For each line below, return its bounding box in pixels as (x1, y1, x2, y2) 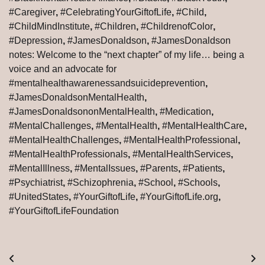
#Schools (178, 177, 218, 188)
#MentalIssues (75, 163, 135, 174)
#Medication (160, 106, 211, 117)
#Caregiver (9, 7, 56, 18)
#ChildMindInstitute (9, 21, 90, 32)
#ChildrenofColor (141, 21, 213, 32)
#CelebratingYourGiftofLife (60, 7, 172, 18)
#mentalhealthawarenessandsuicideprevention (9, 78, 205, 89)
